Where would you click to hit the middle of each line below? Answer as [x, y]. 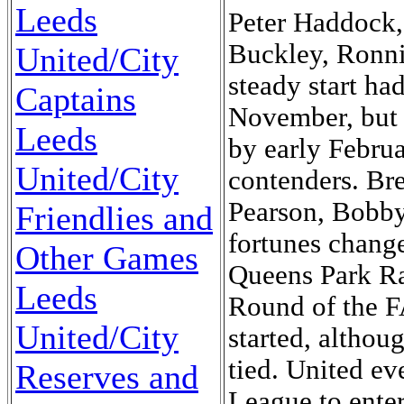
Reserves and [107, 377]
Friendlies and [114, 218]
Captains [76, 99]
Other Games [107, 258]
